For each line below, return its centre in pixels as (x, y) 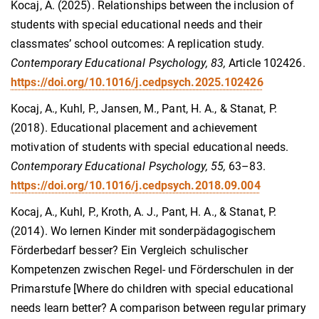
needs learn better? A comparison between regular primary (158, 308)
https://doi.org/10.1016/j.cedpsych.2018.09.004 (136, 185)
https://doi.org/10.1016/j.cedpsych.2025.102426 (137, 82)
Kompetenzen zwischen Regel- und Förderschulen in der (152, 269)
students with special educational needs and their (136, 24)
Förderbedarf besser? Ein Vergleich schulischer (129, 250)
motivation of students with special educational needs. (150, 147)
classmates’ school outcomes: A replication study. (137, 43)
